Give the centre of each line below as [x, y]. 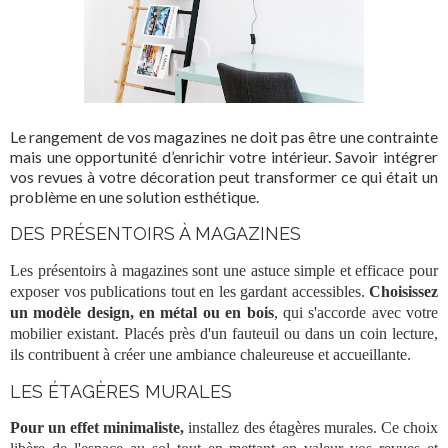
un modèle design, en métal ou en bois [142, 312]
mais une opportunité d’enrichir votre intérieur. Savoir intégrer [224, 157]
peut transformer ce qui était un [326, 177]
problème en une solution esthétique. [134, 197]
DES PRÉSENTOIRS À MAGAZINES [155, 233]
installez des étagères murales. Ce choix [311, 428]
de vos [129, 137]
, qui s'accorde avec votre [356, 312]
